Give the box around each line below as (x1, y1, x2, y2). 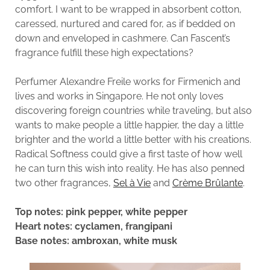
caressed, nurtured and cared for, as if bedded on (14, 17, 235, 30)
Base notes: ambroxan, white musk (14, 234, 177, 246)
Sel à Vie (113, 177, 151, 189)
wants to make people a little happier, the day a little (14, 119, 243, 131)
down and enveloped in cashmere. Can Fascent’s (14, 32, 230, 44)
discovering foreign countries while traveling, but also (14, 104, 252, 116)
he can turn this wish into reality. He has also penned (14, 162, 245, 174)
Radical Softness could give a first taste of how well (14, 148, 242, 160)
